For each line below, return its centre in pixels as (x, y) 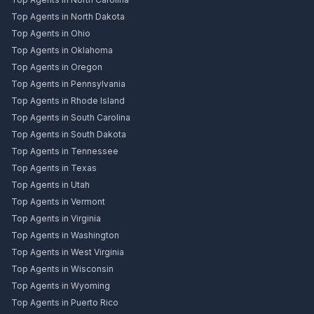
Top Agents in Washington (65, 235)
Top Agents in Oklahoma (62, 50)
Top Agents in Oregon (57, 67)
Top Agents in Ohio (51, 34)
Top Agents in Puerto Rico (65, 303)
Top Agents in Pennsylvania (68, 84)
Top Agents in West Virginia (68, 252)
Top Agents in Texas (54, 168)
